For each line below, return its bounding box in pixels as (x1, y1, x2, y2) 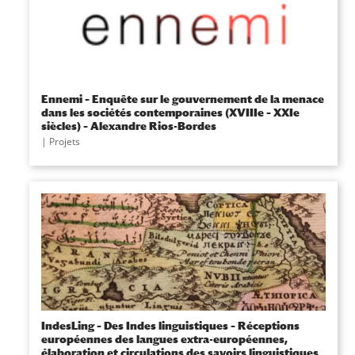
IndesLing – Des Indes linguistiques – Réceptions (40, 319, 300, 332)
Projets (48, 135, 80, 148)
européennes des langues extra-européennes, (40, 332, 288, 345)
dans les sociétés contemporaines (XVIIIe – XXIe (40, 105, 300, 119)
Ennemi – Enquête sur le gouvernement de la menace (40, 92, 324, 105)
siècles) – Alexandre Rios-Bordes (40, 119, 216, 132)
